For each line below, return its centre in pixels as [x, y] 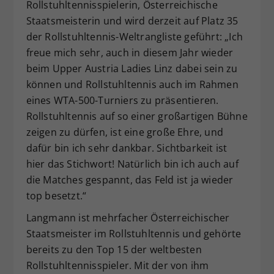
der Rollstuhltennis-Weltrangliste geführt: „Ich [134, 36]
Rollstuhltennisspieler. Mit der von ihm [117, 265]
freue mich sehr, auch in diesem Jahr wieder [130, 52]
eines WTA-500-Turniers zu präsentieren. [122, 100]
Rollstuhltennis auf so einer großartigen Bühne [137, 116]
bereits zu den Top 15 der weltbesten [114, 249]
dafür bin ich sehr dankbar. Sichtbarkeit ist [127, 148]
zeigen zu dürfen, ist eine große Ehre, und [124, 132]
